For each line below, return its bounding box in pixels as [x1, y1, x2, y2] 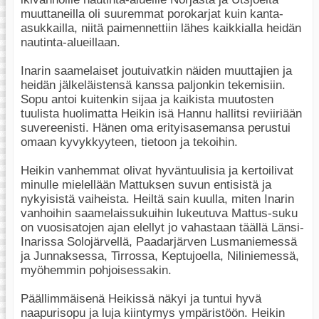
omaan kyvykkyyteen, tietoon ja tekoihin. [21, 135, 238, 149]
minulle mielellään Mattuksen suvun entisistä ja [21, 177, 271, 192]
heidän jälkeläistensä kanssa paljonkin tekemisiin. [21, 78, 286, 92]
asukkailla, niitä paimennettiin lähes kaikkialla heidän [21, 21, 301, 35]
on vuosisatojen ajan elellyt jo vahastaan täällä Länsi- [21, 220, 304, 234]
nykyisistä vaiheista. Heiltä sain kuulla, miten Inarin [21, 192, 294, 206]
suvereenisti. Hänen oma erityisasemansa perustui [21, 120, 291, 135]
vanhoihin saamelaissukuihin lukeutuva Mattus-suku [21, 206, 298, 220]
